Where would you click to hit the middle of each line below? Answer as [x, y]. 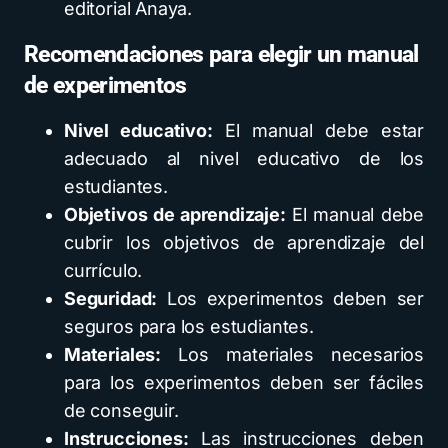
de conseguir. [121, 410]
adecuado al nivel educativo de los [244, 158]
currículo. [103, 270]
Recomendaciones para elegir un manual [221, 54]
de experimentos [105, 85]
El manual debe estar [318, 130]
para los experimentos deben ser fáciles [244, 382]
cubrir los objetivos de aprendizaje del [244, 242]
